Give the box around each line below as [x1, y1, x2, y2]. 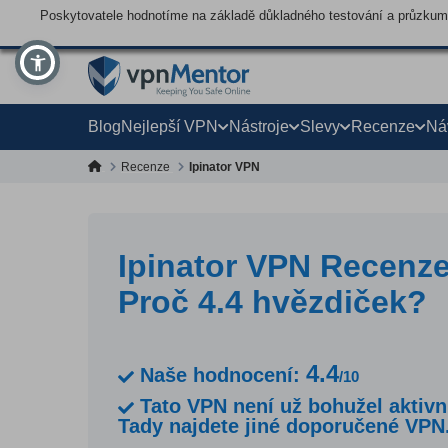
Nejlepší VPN [121, 118, 218, 135]
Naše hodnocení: [140, 364, 300, 386]
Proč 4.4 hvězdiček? [118, 284, 427, 320]
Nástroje [229, 118, 289, 135]
